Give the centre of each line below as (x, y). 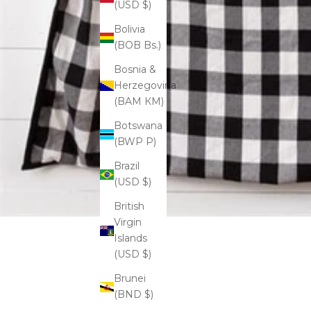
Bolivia (129, 30)
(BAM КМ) (154, 102)
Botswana (138, 126)
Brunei (130, 279)
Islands (131, 238)
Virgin (128, 222)
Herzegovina (145, 86)
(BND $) (149, 295)
